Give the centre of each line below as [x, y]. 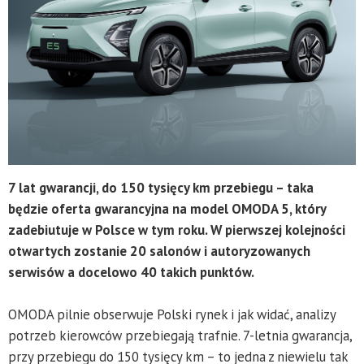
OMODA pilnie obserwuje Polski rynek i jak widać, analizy [172, 315]
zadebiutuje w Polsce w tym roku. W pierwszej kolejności [177, 230]
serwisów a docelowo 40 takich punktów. [131, 273]
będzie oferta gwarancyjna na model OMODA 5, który [167, 209]
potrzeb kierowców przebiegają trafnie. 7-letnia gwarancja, [180, 336]
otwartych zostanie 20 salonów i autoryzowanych [159, 251]
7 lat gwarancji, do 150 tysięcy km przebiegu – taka [161, 188]
